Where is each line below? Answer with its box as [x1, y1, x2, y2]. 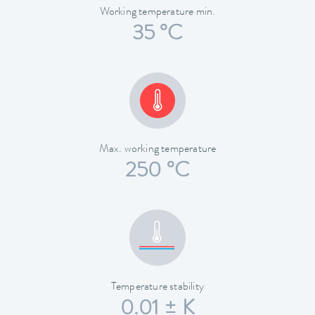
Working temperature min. [99, 7, 216, 19]
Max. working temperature [98, 144, 217, 156]
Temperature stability [110, 281, 205, 293]
